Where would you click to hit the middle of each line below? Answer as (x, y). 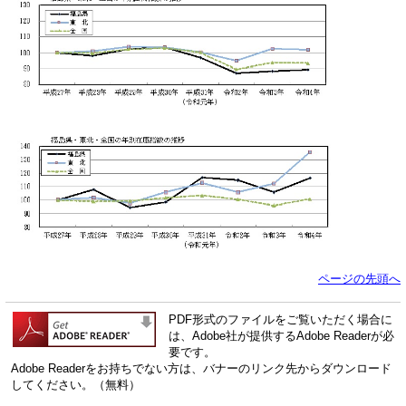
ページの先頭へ (359, 278)
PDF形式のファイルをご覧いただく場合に (280, 319)
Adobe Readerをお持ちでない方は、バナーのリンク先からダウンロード (201, 368)
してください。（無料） (76, 384)
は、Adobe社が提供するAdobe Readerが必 (281, 335)
